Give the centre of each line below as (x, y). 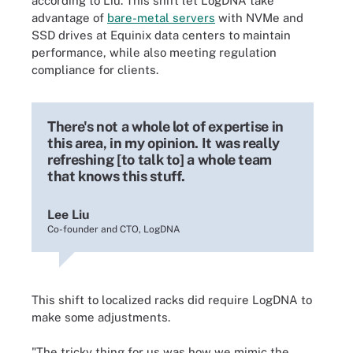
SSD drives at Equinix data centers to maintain (161, 35)
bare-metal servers (161, 17)
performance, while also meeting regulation (154, 52)
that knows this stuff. (117, 176)
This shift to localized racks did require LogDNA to (172, 299)
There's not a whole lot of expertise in (165, 126)
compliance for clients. (95, 69)
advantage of (69, 17)
